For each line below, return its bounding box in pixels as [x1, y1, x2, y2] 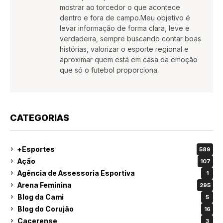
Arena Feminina [17, 181, 72, 190]
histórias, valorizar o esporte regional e [60, 44, 189, 53]
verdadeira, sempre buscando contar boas [60, 34, 201, 43]
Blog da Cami [17, 193, 64, 202]
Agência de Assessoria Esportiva [17, 169, 135, 178]
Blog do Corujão [17, 205, 74, 214]
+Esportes [17, 145, 55, 154]
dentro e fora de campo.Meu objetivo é [60, 13, 190, 22]
